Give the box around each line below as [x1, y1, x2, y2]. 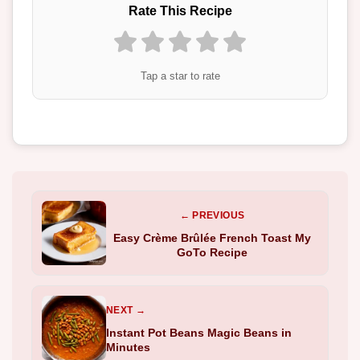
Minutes [106, 340, 150, 354]
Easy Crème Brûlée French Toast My [113, 231, 311, 244]
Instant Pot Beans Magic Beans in [106, 325, 292, 339]
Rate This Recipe [128, 2, 232, 18]
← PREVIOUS [179, 209, 245, 221]
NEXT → [106, 304, 146, 316]
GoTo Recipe [177, 245, 247, 259]
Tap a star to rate [140, 69, 220, 82]
